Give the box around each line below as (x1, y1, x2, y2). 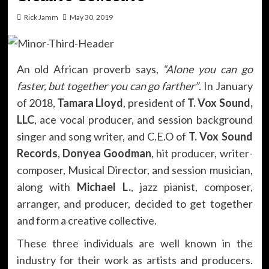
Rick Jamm (23, 13, 58, 22)
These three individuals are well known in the (16, 236, 253, 250)
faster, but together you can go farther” (16, 79, 199, 92)
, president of (123, 95, 187, 109)
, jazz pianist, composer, (130, 180, 253, 193)
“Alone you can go (163, 62, 253, 76)
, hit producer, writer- (151, 146, 253, 160)
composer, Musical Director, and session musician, (16, 163, 253, 177)
